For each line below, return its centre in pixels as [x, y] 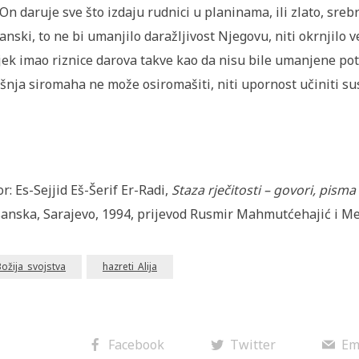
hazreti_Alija [130, 266]
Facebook [136, 345]
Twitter [252, 345]
